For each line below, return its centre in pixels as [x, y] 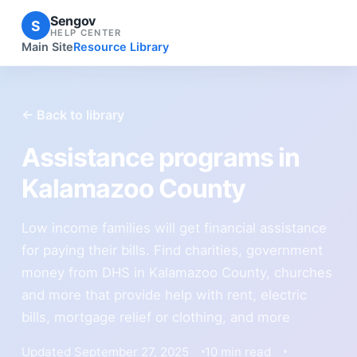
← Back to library [73, 114]
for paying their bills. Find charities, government [172, 250]
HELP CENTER [86, 32]
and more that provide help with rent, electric [164, 294]
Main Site [47, 47]
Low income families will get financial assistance [174, 228]
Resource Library [121, 47]
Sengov [73, 20]
